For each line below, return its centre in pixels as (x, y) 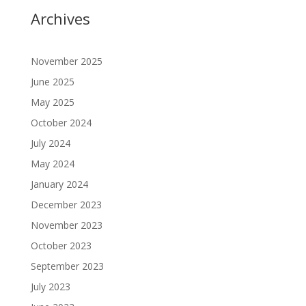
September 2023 (67, 266)
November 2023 (66, 225)
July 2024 (50, 143)
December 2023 (66, 205)
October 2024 (61, 123)
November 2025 (66, 61)
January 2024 (59, 184)
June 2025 (52, 82)
